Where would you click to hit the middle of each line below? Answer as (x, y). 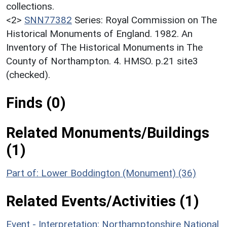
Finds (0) (36, 103)
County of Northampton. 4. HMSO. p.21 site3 (102, 61)
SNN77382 (48, 20)
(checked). (28, 74)
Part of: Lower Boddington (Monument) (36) (101, 173)
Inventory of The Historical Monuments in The (104, 47)
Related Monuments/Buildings (108, 133)
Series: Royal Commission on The (146, 20)
